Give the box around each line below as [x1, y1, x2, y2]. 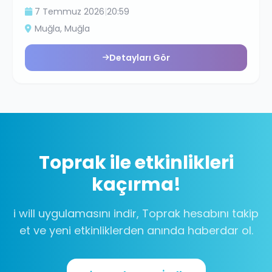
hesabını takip [180, 206, 259, 221]
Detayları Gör [109, 52, 170, 64]
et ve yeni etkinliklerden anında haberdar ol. [19, 223, 253, 238]
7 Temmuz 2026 [35, 5, 104, 18]
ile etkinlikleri [106, 150, 234, 175]
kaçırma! [91, 172, 181, 197]
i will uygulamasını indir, [13, 206, 142, 221]
